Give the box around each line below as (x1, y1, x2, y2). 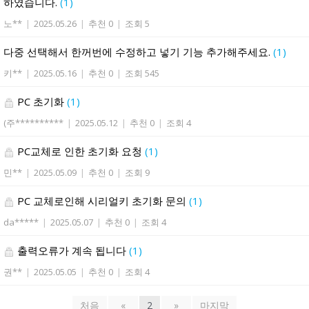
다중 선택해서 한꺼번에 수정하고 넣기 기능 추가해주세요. (3, 45, 273, 59)
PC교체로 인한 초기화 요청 (14, 144, 145, 159)
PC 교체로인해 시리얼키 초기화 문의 (14, 194, 189, 208)
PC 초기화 (14, 94, 67, 109)
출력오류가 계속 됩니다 (14, 243, 129, 258)
